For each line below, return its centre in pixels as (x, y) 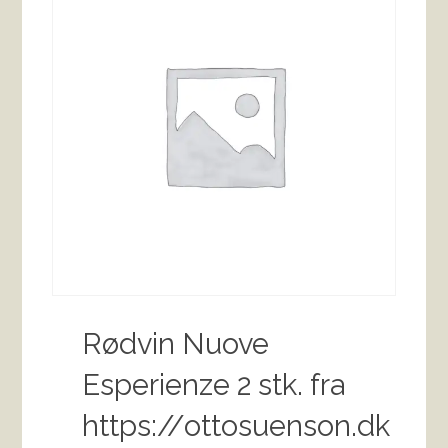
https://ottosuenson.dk (236, 426)
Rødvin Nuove (176, 344)
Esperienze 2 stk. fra (214, 385)
